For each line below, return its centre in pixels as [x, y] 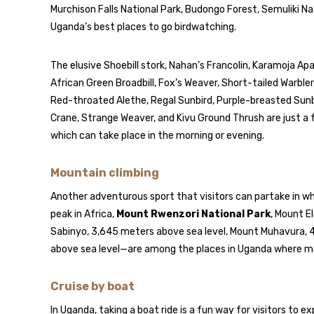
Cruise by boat [93, 286]
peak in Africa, [83, 214]
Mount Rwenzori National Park [193, 214]
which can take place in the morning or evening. [157, 136]
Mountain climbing [105, 173]
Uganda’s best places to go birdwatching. [143, 27]
